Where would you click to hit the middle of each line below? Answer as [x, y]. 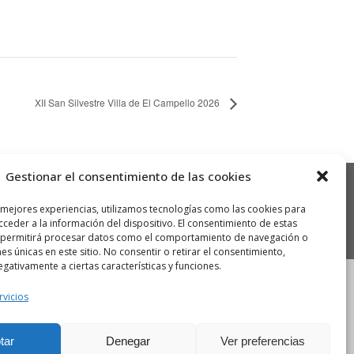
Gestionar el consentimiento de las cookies [128, 176]
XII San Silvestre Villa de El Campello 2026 [128, 103]
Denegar [128, 341]
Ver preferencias [263, 341]
